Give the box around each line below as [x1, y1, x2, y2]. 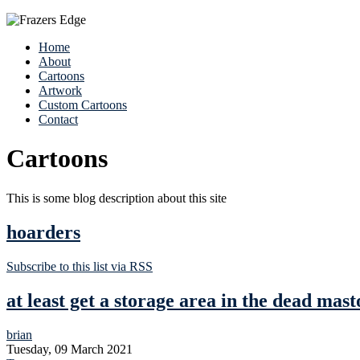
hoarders [6, 221, 80, 243]
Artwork [39, 84, 82, 97]
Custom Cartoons [39, 98, 127, 112]
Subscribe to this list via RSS [6, 259, 153, 273]
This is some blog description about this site [6, 190, 227, 205]
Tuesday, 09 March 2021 [6, 342, 133, 356]
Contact [39, 112, 78, 126]
